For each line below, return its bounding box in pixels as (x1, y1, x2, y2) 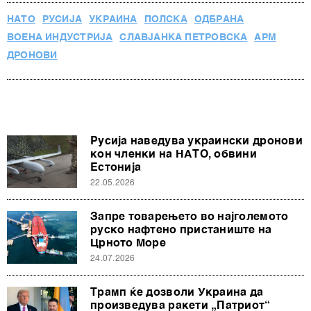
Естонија (90, 162, 142, 174)
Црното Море (90, 238, 166, 250)
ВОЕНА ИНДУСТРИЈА (7, 33, 113, 43)
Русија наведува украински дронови (90, 136, 303, 148)
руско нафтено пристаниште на (90, 225, 272, 237)
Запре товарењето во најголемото (90, 212, 289, 224)
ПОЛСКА (144, 15, 187, 25)
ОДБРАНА (194, 15, 244, 25)
